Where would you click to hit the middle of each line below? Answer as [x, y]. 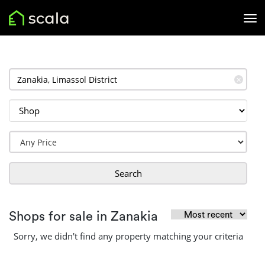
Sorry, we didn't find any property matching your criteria [128, 236]
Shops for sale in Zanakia [83, 216]
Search [128, 173]
